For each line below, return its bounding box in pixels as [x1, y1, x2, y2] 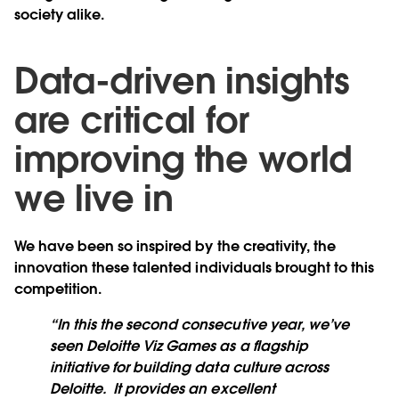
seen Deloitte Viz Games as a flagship [50, 337, 308, 356]
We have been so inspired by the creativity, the [14, 237, 336, 256]
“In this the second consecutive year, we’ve [50, 315, 349, 335]
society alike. [14, 5, 105, 25]
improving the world [14, 136, 352, 183]
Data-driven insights [14, 58, 350, 105]
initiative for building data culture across [50, 358, 329, 378]
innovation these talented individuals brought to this [14, 258, 375, 278]
